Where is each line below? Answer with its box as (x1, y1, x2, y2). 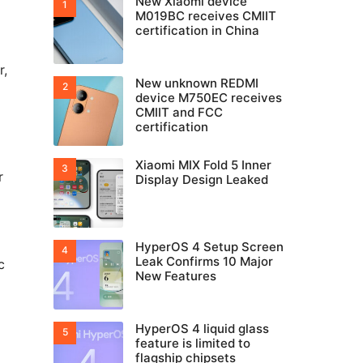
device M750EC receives (135, 90, 282, 105)
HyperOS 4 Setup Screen (135, 239, 284, 254)
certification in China (135, 23, 259, 38)
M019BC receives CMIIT (135, 8, 276, 23)
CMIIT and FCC (135, 105, 223, 120)
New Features (135, 268, 216, 284)
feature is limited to (135, 335, 250, 351)
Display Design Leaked (135, 172, 268, 187)
